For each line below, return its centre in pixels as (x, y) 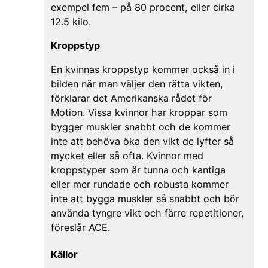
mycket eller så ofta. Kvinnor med (127, 155)
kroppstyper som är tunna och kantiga (138, 170)
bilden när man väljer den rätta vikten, (137, 83)
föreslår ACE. (80, 227)
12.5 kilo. (71, 21)
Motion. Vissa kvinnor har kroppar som (139, 112)
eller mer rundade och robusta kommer (139, 184)
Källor (64, 255)
